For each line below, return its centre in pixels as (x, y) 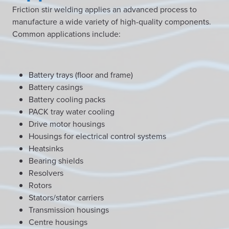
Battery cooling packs (67, 99)
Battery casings (56, 87)
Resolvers (46, 173)
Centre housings (58, 222)
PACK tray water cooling (72, 111)
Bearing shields (56, 161)
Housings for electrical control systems (97, 136)
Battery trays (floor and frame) (81, 75)
